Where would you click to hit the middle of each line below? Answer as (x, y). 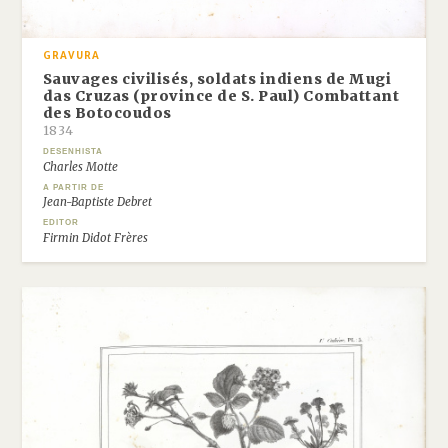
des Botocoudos (107, 113)
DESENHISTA (72, 152)
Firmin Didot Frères (95, 237)
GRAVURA (71, 55)
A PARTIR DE (73, 187)
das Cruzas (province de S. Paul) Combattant (221, 96)
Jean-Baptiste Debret (97, 202)
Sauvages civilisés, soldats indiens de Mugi (217, 79)
